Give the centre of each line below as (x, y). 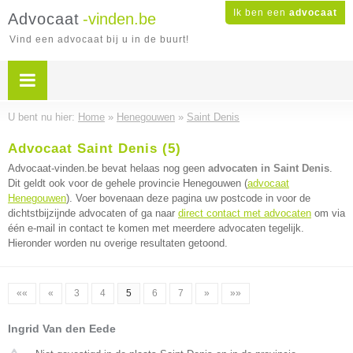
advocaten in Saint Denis (269, 168)
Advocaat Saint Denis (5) (95, 149)
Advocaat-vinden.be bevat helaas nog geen (108, 168)
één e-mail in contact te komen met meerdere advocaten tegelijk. (156, 228)
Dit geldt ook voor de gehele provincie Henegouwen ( (128, 183)
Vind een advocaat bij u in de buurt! (99, 39)
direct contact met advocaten (245, 213)
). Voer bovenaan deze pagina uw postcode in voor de (188, 198)
